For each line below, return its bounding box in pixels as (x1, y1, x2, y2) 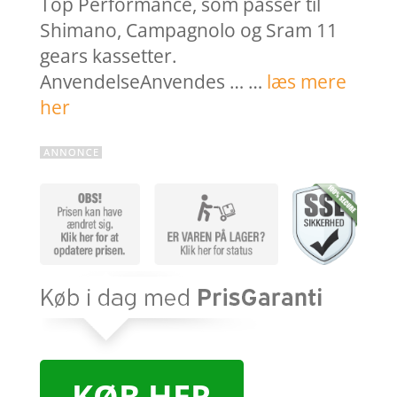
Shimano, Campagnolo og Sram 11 (39, 18, 338, 43)
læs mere (266, 69, 346, 95)
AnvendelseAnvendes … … (39, 69, 267, 95)
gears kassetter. (39, 43, 177, 69)
